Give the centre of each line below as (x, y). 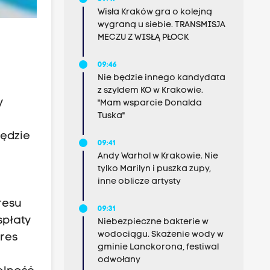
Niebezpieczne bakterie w (153, 222)
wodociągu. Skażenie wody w (160, 235)
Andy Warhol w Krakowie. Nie (158, 156)
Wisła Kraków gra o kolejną (155, 12)
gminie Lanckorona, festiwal (158, 247)
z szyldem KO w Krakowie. (150, 91)
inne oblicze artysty (139, 182)
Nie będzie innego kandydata (161, 78)
